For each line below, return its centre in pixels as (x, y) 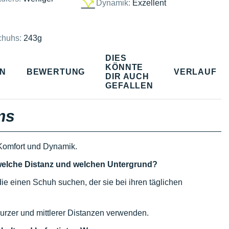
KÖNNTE (124, 67)
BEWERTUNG (56, 72)
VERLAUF (195, 72)
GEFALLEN (129, 85)
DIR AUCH (127, 76)
